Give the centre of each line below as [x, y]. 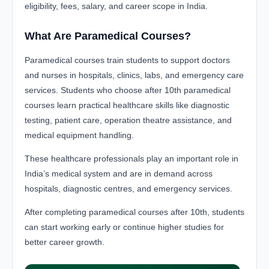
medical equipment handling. [79, 135]
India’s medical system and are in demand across [119, 174]
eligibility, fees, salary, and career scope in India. [116, 6]
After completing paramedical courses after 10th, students [134, 212]
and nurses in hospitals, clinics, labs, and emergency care [134, 75]
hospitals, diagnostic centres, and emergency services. [128, 189]
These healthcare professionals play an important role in [131, 159]
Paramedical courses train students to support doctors [127, 60]
